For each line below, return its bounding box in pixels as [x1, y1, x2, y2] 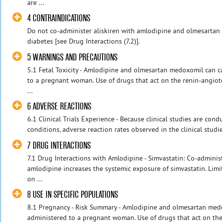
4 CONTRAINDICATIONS [27, 12, 91, 24]
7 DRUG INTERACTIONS [27, 139, 91, 151]
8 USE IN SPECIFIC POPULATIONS [27, 189, 118, 201]
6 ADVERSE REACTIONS [27, 101, 92, 112]
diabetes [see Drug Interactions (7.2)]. [27, 37, 140, 46]
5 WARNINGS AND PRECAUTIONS [27, 51, 118, 63]
